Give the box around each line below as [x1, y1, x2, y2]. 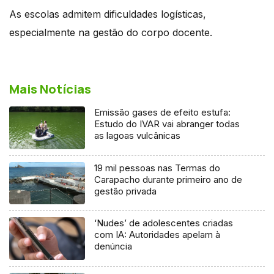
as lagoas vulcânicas [94, 129, 181, 141]
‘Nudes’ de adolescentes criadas [94, 217, 234, 229]
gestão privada [94, 185, 157, 197]
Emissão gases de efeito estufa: [94, 106, 231, 118]
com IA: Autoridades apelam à [94, 229, 221, 241]
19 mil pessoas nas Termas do [94, 161, 221, 174]
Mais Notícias [9, 80, 91, 97]
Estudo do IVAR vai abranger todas [94, 117, 240, 130]
